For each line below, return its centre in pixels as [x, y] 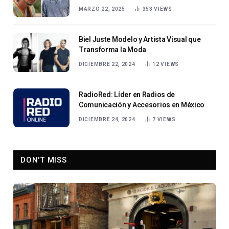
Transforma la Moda [112, 49]
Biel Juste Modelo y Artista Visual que [140, 39]
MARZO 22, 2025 [102, 9]
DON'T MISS [44, 160]
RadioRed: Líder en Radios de [127, 94]
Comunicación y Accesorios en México [142, 105]
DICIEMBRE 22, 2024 [107, 64]
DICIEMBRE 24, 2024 [107, 119]
